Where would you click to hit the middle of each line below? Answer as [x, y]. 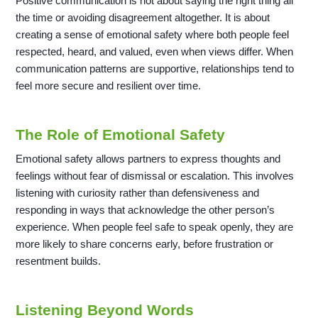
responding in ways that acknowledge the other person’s [146, 210]
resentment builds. [59, 261]
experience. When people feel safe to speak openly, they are [155, 227]
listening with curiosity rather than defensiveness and [138, 193]
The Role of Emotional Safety [121, 135]
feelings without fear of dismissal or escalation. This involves [155, 176]
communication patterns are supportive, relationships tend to [155, 69]
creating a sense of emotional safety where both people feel [153, 35]
